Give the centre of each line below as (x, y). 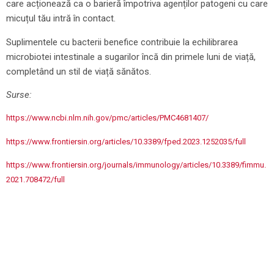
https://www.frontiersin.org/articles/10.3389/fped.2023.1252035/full (126, 141)
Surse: (19, 94)
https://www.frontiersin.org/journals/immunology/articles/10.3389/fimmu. (136, 165)
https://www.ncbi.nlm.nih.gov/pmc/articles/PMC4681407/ (107, 118)
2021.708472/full (35, 180)
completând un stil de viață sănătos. (79, 71)
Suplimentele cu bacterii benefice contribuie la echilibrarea (122, 42)
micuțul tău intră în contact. (62, 19)
